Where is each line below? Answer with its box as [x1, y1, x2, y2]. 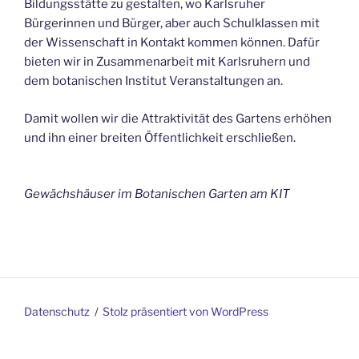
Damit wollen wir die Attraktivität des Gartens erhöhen [24, 111, 332, 126]
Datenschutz [24, 304, 90, 318]
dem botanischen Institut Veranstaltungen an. [24, 74, 283, 88]
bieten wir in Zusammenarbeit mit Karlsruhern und [24, 54, 310, 69]
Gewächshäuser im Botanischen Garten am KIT [24, 187, 290, 201]
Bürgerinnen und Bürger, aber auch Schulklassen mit [24, 16, 320, 30]
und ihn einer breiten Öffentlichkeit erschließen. [24, 130, 296, 145]
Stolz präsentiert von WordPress [103, 304, 269, 318]
